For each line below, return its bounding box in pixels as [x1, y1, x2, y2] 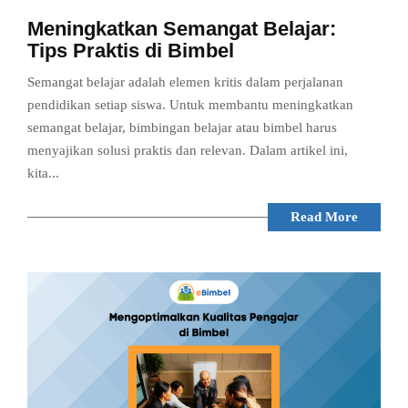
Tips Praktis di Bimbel [27, 38, 234, 62]
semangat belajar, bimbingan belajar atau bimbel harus [27, 119, 337, 135]
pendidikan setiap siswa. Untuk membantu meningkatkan [27, 97, 353, 112]
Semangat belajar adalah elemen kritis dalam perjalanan [27, 74, 343, 89]
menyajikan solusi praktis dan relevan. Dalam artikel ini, [27, 142, 348, 158]
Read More [291, 209, 358, 224]
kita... [27, 165, 59, 180]
